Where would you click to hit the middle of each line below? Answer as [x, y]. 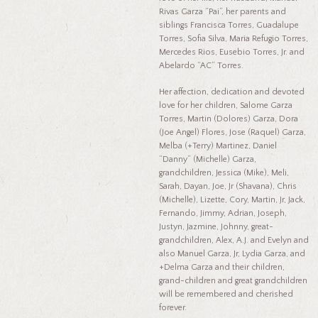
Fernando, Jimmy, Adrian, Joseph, [223, 213]
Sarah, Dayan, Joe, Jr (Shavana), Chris [228, 186]
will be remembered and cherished [226, 294]
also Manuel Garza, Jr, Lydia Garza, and [232, 253]
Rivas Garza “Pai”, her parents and [223, 11]
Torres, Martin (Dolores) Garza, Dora [229, 119]
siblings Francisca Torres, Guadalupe [229, 25]
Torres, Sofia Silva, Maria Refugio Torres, [234, 38]
